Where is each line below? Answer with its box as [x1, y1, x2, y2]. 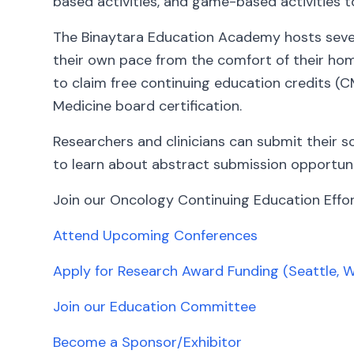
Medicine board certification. [53, 96, 243, 115]
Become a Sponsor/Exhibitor [53, 333, 243, 352]
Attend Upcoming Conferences [53, 226, 258, 245]
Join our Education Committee [53, 297, 257, 316]
